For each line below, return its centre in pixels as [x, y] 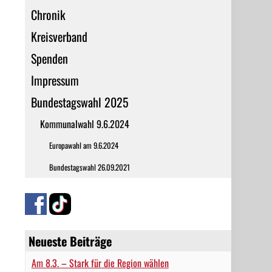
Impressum [55, 80]
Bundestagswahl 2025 [80, 102]
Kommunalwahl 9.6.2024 [84, 124]
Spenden [49, 58]
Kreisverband [59, 36]
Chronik [48, 15]
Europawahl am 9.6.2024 [83, 145]
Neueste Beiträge [70, 241]
